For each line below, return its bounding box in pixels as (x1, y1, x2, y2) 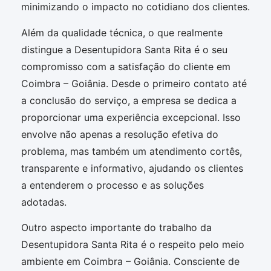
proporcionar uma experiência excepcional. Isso (21, 111, 241, 123)
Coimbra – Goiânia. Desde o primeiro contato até (21, 77, 247, 90)
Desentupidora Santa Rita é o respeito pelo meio (21, 238, 244, 250)
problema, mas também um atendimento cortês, (21, 145, 242, 157)
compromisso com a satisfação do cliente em (21, 60, 230, 73)
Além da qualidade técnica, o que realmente (21, 26, 223, 39)
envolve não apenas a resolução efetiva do (21, 128, 218, 140)
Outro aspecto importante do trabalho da (21, 221, 212, 233)
